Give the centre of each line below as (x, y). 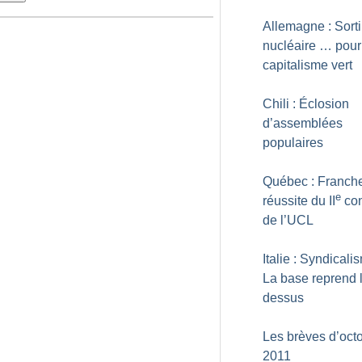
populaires (293, 143)
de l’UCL (288, 220)
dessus (283, 298)
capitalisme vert (307, 65)
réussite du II (299, 201)
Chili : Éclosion (306, 104)
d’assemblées (303, 123)
